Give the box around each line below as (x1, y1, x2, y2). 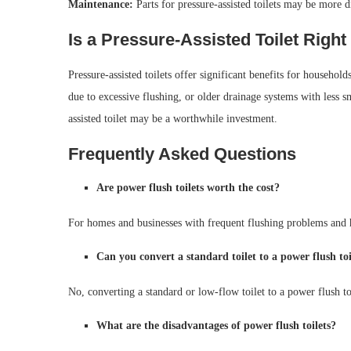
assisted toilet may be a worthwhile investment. (68, 113, 277, 125)
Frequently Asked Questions (68, 144, 296, 165)
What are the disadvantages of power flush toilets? (96, 320, 336, 332)
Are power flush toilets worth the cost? (96, 182, 280, 194)
